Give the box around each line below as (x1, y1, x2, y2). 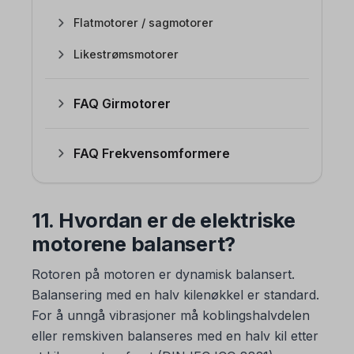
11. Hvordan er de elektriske (32, 208, 296, 232)
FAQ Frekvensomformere (73, 145, 230, 161)
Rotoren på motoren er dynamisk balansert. (32, 265, 295, 282)
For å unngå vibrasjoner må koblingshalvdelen (32, 307, 310, 323)
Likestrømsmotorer (73, 47, 179, 61)
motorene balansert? (32, 232, 236, 256)
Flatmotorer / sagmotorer (73, 16, 213, 29)
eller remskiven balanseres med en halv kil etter (32, 327, 318, 344)
